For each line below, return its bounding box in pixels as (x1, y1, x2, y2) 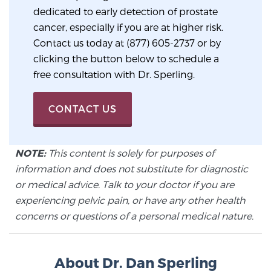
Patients (116, 234, 155, 246)
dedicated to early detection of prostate (33, 5, 218, 17)
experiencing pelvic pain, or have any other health (15, 194, 246, 206)
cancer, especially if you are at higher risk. (33, 21, 223, 33)
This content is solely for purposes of (46, 146, 214, 158)
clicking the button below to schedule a (33, 52, 219, 64)
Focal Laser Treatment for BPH (66, 80, 205, 91)
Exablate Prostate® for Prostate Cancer (45, 32, 226, 43)
